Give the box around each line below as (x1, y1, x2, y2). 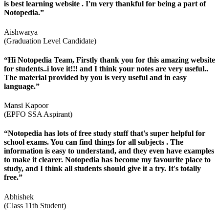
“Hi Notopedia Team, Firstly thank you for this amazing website (4, 55, 215, 64)
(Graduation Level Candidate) (4, 36, 96, 45)
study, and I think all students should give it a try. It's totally (4, 164, 201, 173)
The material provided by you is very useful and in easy (4, 73, 187, 82)
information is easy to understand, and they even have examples (4, 147, 214, 155)
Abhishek (4, 192, 34, 201)
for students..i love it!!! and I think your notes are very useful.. (4, 64, 208, 73)
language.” (4, 82, 40, 90)
